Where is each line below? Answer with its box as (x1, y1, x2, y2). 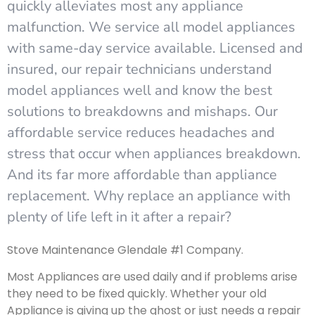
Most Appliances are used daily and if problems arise (7, 269, 297, 285)
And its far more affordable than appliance (7, 165, 277, 184)
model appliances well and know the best (7, 80, 272, 100)
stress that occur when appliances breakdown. (7, 143, 301, 163)
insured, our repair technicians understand (7, 59, 272, 79)
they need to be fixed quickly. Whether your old (7, 285, 266, 302)
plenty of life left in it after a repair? (7, 207, 231, 226)
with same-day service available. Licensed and (7, 38, 303, 58)
